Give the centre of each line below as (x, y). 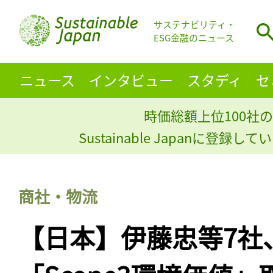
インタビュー (131, 80)
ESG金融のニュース (194, 38)
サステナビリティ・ (194, 24)
